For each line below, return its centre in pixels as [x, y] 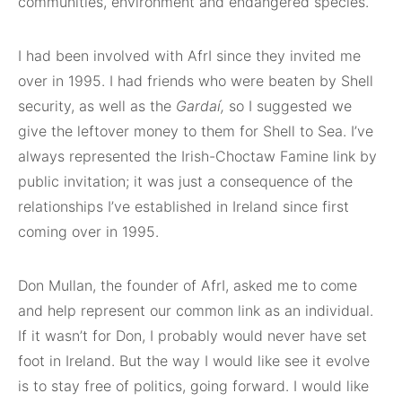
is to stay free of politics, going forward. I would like [193, 386]
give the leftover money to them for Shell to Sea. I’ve [196, 131]
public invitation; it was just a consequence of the [185, 182]
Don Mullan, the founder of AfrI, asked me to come [188, 286]
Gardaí [198, 106]
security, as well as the [97, 106]
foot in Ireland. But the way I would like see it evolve [194, 361]
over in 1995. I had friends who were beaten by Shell [196, 81]
